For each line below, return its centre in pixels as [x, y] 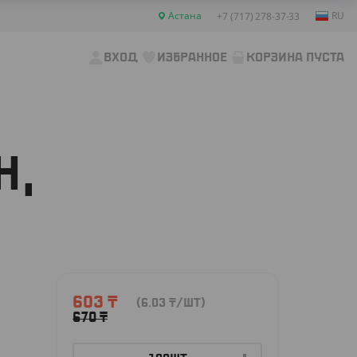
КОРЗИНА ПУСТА [295, 57]
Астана [185, 16]
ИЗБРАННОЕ [192, 57]
